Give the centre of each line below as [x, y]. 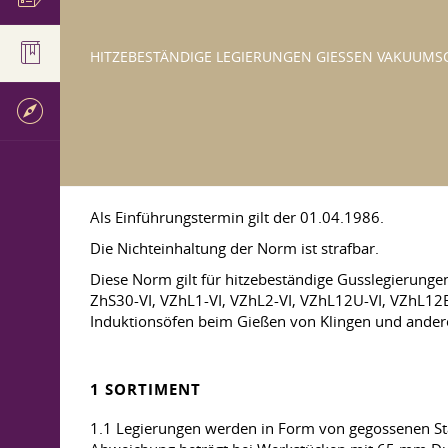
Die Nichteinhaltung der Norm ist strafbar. [234, 248]
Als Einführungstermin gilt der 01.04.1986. [237, 217]
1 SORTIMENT [145, 389]
